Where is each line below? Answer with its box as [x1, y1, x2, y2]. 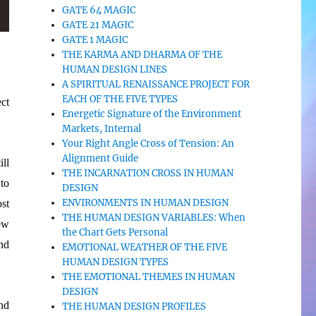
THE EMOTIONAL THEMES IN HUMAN [62, 271, 236, 283]
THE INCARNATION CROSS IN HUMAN [62, 167, 234, 179]
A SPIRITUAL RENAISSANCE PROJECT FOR [62, 78, 250, 90]
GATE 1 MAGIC [62, 34, 128, 46]
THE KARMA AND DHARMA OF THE [62, 49, 223, 61]
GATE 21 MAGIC [62, 19, 134, 31]
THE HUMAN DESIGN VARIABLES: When [62, 212, 246, 224]
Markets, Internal [62, 123, 142, 135]
